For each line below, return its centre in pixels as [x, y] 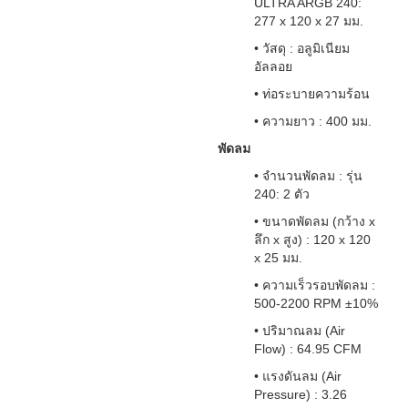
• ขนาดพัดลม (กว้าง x [315, 221]
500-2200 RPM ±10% [316, 303]
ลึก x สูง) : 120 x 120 [312, 240]
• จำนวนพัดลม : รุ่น [308, 176]
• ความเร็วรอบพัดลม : [315, 285]
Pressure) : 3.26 [301, 394]
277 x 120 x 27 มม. [309, 21]
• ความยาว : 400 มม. [313, 121]
